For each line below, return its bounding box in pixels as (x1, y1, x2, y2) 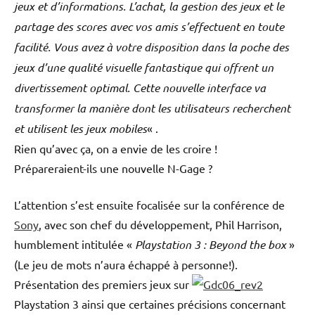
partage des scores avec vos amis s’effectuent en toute (14, 18, 284, 34)
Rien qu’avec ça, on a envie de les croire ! (14, 141, 217, 155)
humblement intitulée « (14, 236, 135, 251)
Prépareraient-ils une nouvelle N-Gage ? (14, 160, 212, 175)
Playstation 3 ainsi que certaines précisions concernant (14, 296, 285, 311)
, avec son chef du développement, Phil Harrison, (39, 217, 282, 231)
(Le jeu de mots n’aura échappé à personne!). (14, 257, 238, 271)
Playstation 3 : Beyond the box (135, 236, 286, 252)
